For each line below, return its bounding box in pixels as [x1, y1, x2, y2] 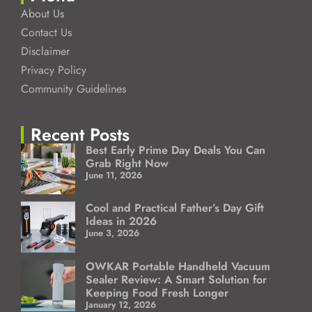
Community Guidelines [21, 80, 126, 97]
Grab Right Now [85, 155, 169, 171]
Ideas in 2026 [85, 213, 160, 230]
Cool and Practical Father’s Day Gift [85, 200, 264, 217]
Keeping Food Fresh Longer [85, 285, 228, 301]
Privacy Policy [21, 61, 86, 78]
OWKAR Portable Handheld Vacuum [85, 258, 270, 274]
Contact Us [21, 24, 72, 40]
